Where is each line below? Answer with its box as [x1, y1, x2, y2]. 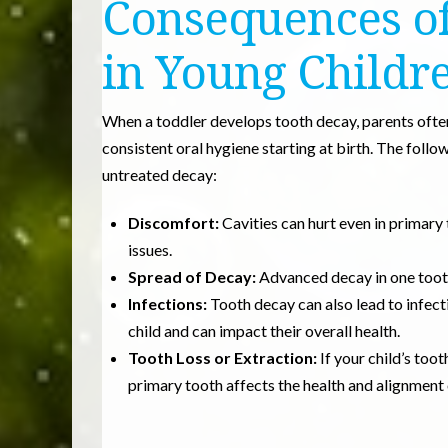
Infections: [128, 293, 208, 313]
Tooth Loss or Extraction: [128, 347, 321, 367]
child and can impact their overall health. [128, 320, 401, 340]
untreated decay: [102, 164, 217, 184]
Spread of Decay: [128, 266, 260, 286]
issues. [128, 239, 173, 259]
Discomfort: [128, 212, 220, 232]
